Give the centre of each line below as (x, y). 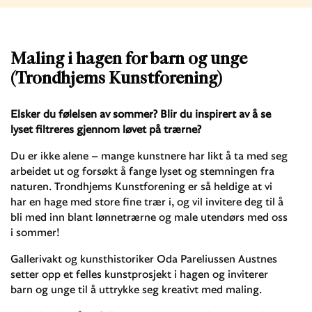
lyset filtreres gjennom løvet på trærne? (106, 128)
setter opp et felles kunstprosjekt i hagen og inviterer (139, 273)
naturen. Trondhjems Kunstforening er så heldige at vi (141, 186)
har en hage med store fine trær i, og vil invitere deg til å (147, 201)
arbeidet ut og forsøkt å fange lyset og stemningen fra (142, 170)
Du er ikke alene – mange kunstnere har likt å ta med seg (149, 155)
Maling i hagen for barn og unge (129, 59)
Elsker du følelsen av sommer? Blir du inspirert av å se (141, 113)
